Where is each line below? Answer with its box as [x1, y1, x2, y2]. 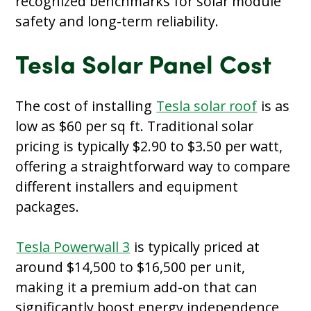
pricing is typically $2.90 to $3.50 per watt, [15, 136, 283, 155]
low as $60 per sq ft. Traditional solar [15, 116, 254, 135]
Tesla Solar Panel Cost [15, 54, 278, 80]
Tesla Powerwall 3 [16, 237, 131, 256]
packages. [15, 196, 80, 216]
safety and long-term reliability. [15, 11, 219, 31]
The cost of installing [15, 96, 156, 115]
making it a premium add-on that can [15, 277, 258, 296]
